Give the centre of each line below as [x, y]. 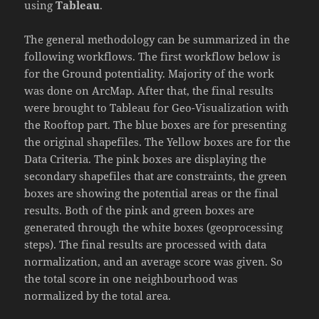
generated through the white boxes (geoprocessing [154, 228]
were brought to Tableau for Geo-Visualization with [157, 108]
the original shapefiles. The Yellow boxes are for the [158, 142]
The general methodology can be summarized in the [157, 40]
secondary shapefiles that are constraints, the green [156, 176]
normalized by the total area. [98, 296]
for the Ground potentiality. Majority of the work [150, 74]
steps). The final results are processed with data [146, 245]
